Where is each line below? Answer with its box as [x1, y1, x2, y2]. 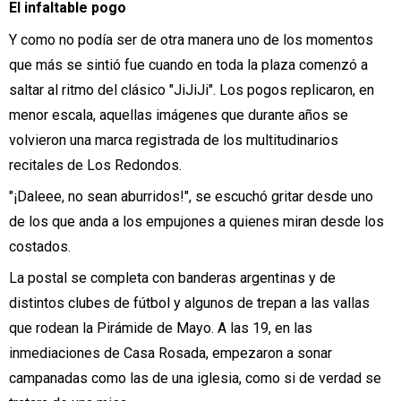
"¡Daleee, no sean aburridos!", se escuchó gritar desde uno [9, 187, 373, 205]
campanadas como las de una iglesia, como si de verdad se [9, 370, 381, 388]
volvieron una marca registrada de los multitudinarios [9, 131, 338, 149]
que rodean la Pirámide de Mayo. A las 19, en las [9, 320, 312, 337]
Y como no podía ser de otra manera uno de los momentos [9, 30, 373, 48]
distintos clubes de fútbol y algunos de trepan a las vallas [9, 294, 370, 312]
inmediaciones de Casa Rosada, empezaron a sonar [9, 345, 332, 363]
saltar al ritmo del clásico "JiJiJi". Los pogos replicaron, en [9, 81, 374, 98]
